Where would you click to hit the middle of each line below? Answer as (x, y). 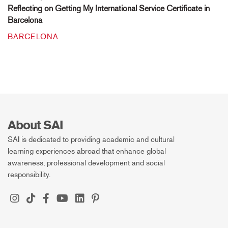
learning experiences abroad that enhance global (87, 151)
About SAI (35, 125)
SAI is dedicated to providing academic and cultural (91, 140)
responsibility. (29, 175)
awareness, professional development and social (86, 163)
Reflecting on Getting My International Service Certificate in (109, 9)
